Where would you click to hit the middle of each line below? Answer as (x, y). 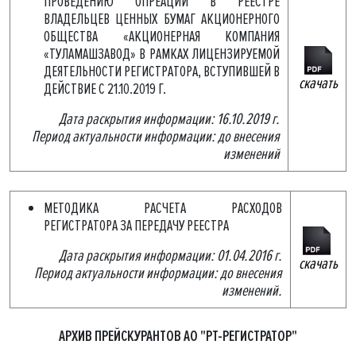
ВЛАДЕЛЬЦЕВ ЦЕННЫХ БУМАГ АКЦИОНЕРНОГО (162, 19)
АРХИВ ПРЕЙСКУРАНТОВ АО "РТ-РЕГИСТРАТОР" (178, 336)
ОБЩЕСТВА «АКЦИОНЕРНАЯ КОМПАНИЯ (162, 37)
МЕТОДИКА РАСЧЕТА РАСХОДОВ (163, 208)
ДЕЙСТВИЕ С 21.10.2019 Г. (105, 89)
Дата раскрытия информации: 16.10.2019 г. (169, 119)
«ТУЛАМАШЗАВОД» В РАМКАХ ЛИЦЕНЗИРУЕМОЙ (162, 54)
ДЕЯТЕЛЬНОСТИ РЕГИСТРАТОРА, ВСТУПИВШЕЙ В (162, 72)
